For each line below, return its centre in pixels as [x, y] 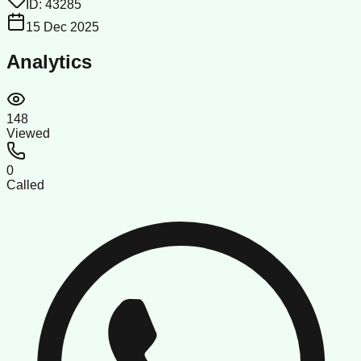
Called [25, 185]
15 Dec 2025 [62, 27]
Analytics [49, 61]
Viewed [28, 133]
